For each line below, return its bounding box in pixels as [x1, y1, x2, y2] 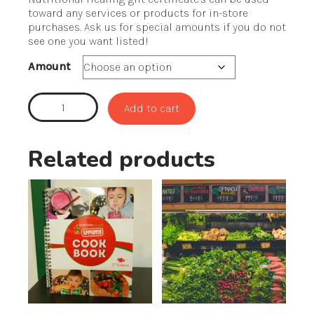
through [107, 13, 147, 27]
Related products [28, 144, 215, 175]
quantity [27, 120, 71, 134]
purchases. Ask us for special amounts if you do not [28, 20, 286, 34]
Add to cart [124, 102, 179, 116]
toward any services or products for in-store [28, 6, 248, 20]
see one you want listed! [28, 34, 149, 48]
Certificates [27, 106, 88, 120]
